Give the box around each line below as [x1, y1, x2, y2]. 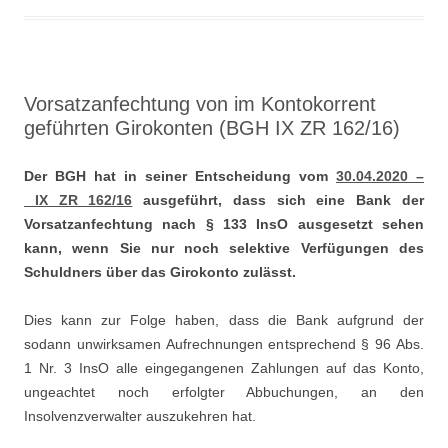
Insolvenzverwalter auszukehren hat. [24, 408, 256, 424]
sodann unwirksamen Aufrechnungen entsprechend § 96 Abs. [24, 336, 424, 352]
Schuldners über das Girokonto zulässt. [24, 264, 296, 280]
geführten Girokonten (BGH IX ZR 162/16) [24, 117, 400, 139]
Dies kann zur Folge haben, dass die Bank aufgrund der [24, 312, 424, 328]
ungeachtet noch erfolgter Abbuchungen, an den [24, 384, 424, 400]
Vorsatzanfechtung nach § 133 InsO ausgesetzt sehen [24, 216, 424, 232]
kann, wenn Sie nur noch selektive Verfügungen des [24, 240, 424, 256]
